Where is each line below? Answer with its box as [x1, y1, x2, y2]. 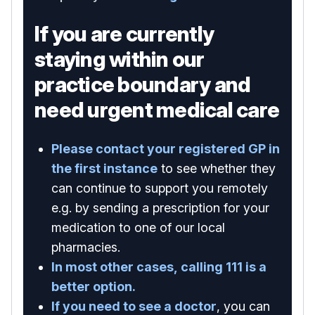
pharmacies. [51, 240, 120, 255]
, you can [217, 299, 270, 314]
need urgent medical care [34, 97, 279, 122]
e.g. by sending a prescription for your [51, 200, 269, 215]
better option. [51, 279, 136, 294]
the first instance [51, 161, 157, 176]
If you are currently [34, 21, 214, 46]
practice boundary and [34, 72, 251, 97]
